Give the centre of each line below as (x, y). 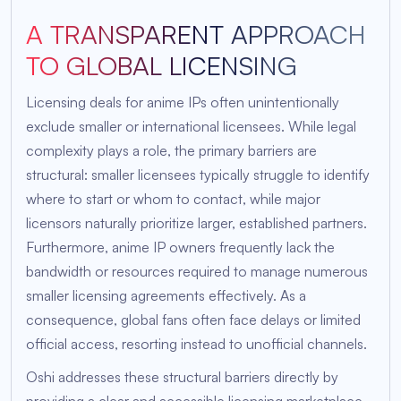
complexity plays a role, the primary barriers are (171, 151)
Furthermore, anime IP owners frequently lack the (180, 247)
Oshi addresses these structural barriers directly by (182, 377)
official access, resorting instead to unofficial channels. (196, 344)
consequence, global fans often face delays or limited (193, 320)
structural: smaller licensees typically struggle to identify (198, 175)
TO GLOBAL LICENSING (162, 66)
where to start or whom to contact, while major (173, 199)
